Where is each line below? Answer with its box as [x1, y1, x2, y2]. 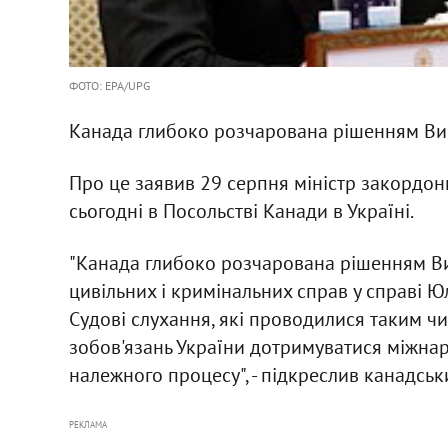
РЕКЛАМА [68, 418, 107, 430]
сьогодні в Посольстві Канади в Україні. [68, 197, 414, 224]
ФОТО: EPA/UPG [68, 77, 150, 93]
